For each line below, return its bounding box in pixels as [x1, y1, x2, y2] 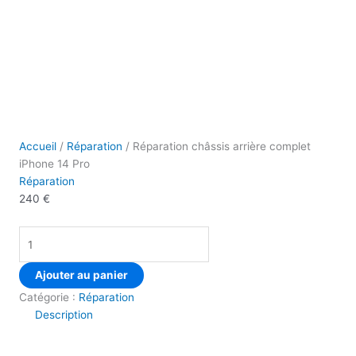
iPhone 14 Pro [19, 157, 90, 171]
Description [35, 308, 93, 321]
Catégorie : [19, 290, 79, 304]
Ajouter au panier [35, 268, 128, 281]
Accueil [19, 140, 56, 153]
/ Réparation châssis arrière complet [122, 140, 311, 153]
